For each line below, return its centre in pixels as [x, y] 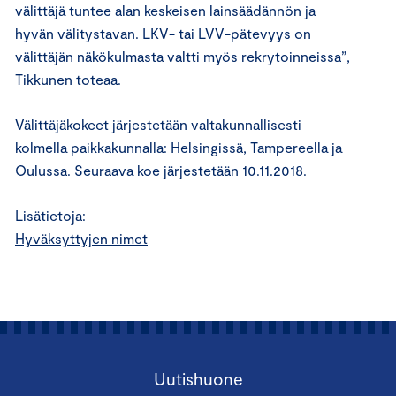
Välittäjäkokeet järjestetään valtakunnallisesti [158, 125]
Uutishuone [198, 379]
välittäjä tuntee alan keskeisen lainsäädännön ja [165, 11]
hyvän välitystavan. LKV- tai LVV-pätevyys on [163, 34]
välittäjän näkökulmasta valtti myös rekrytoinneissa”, [183, 57]
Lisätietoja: [50, 216]
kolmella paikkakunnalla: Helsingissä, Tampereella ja [179, 148]
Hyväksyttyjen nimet [81, 239]
